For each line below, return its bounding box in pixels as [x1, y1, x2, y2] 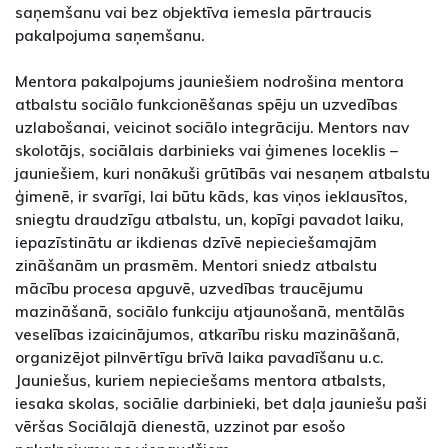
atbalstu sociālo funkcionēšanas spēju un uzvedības [15, 94, 398, 115]
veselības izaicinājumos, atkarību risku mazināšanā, [15, 324, 400, 345]
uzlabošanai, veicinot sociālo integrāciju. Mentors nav [15, 117, 409, 138]
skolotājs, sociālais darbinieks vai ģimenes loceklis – [15, 140, 398, 161]
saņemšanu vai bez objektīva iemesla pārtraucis [15, 2, 372, 23]
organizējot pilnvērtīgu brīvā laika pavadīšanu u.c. [15, 347, 384, 368]
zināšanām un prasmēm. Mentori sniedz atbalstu [15, 255, 377, 276]
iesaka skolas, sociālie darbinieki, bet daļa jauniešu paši [15, 393, 427, 414]
